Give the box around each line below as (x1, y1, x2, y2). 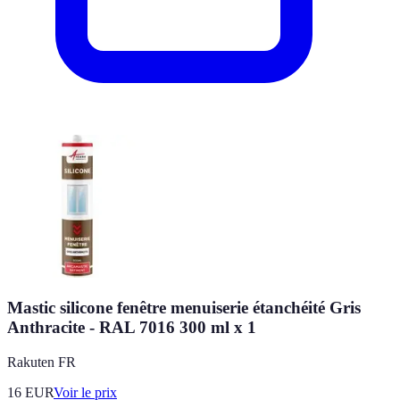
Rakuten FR (7, 354, 76, 370)
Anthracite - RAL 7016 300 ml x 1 (7, 317, 256, 337)
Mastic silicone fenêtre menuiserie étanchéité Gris (7, 297, 361, 317)
